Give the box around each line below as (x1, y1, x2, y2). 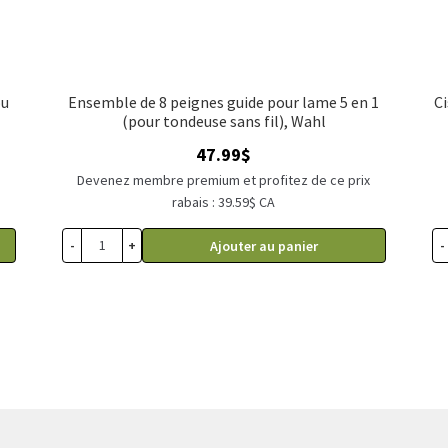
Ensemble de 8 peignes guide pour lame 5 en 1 (68, 91, 380, 112)
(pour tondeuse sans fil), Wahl (121, 110, 326, 131)
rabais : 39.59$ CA (172, 192, 276, 211)
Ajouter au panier (209, 236, 318, 255)
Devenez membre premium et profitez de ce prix (77, 170, 371, 189)
